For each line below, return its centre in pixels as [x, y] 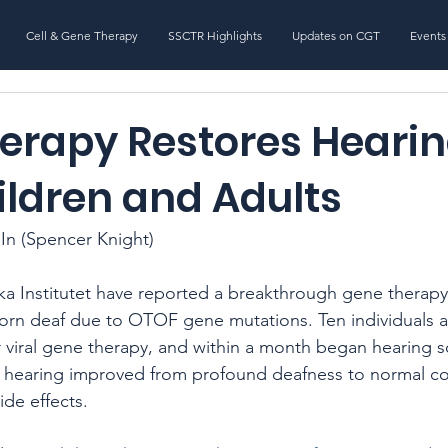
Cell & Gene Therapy [82, 35]
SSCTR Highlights [215, 35]
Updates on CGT [336, 35]
